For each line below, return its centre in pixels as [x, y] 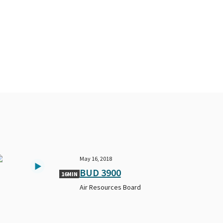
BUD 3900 [100, 172]
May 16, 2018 [96, 158]
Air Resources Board [110, 187]
